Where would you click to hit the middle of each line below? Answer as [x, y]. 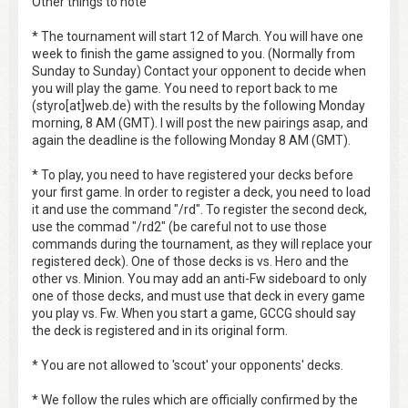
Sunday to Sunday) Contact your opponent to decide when [199, 71]
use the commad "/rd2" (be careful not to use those [179, 227]
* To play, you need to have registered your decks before [193, 175]
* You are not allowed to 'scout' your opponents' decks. [188, 366]
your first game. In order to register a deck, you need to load [201, 193]
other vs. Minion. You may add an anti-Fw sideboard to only [199, 279]
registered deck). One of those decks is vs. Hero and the [190, 262]
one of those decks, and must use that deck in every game [199, 296]
